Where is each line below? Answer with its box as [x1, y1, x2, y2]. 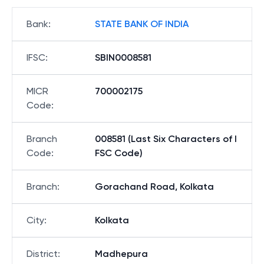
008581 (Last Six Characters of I [95, 133, 237, 144]
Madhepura [95, 248, 148, 259]
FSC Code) [95, 147, 143, 159]
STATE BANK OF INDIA [95, 18, 189, 29]
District [27, 248, 58, 259]
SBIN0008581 [95, 52, 151, 63]
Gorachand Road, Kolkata [95, 181, 214, 192]
